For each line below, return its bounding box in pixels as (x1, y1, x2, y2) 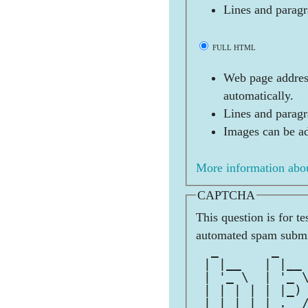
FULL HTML (210, 43, 256, 52)
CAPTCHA (197, 188, 255, 202)
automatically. (223, 89, 294, 103)
